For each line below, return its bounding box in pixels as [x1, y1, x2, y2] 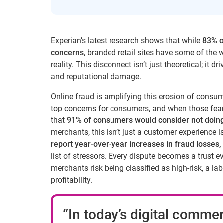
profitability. [51, 175, 92, 185]
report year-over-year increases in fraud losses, [51, 139, 221, 149]
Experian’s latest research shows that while [51, 36, 202, 45]
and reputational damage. [51, 72, 141, 81]
